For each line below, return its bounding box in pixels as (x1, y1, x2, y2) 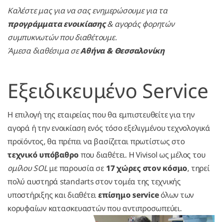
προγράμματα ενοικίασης (7, 18, 106, 30)
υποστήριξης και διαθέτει (7, 189, 98, 201)
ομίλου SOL (7, 163, 48, 174)
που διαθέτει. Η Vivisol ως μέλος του (79, 149, 206, 161)
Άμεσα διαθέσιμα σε (7, 45, 81, 56)
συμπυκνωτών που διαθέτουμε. (7, 32, 117, 43)
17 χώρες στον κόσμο (106, 163, 188, 174)
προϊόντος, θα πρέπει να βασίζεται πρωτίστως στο (7, 136, 185, 147)
